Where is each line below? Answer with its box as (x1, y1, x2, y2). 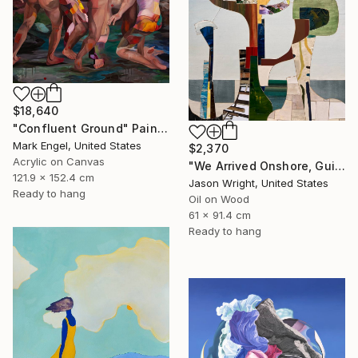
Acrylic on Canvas (13, 154, 105, 168)
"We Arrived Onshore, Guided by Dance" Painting (334, 159, 345, 173)
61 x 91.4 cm (189, 209, 251, 222)
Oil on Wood (189, 193, 249, 206)
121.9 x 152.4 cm (13, 170, 94, 184)
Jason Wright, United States (189, 177, 328, 190)
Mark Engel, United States (13, 138, 141, 152)
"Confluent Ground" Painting (157, 121, 168, 135)
